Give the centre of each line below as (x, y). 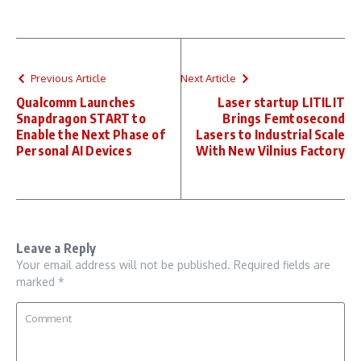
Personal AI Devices (74, 150)
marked (37, 281)
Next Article (208, 78)
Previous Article (68, 78)
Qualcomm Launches (76, 102)
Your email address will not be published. (123, 264)
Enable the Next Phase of (91, 134)
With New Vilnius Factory (270, 150)
